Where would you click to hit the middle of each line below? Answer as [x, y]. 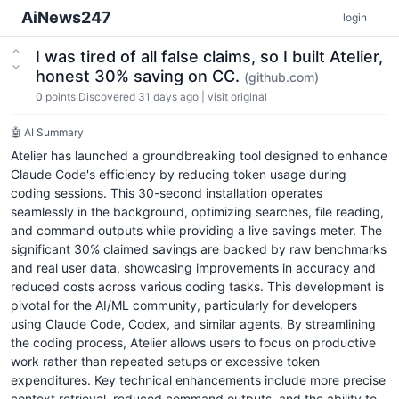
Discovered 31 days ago [138, 97]
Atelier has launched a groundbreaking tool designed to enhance [199, 155]
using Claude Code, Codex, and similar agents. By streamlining [193, 324]
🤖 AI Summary [47, 132]
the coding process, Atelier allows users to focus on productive [193, 342]
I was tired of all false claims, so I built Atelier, [209, 57]
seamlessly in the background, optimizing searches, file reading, [197, 212]
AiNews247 [66, 17]
